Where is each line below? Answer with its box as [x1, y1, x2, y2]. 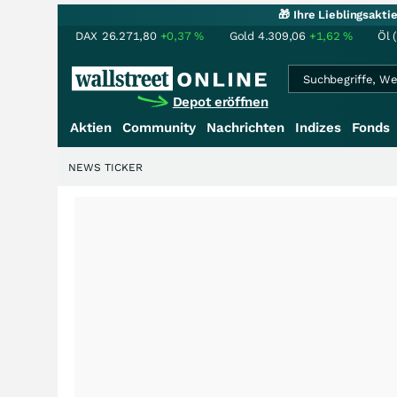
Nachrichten [206, 120, 284, 136]
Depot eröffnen [172, 94, 269, 110]
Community [122, 120, 196, 136]
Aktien [70, 120, 112, 136]
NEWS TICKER [68, 161, 143, 174]
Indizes [295, 120, 341, 136]
